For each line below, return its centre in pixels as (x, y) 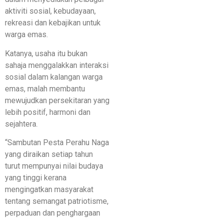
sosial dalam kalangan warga (54, 77)
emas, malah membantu (45, 88)
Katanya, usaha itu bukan (46, 53)
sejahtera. (21, 124)
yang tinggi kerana (36, 178)
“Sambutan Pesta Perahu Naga (57, 143)
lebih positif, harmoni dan (48, 112)
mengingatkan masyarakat (49, 190)
